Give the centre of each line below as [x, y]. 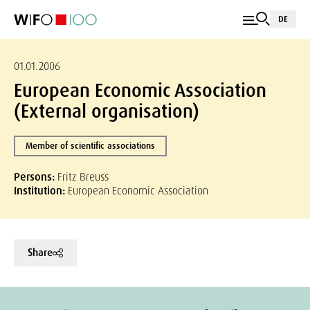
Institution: [41, 191]
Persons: [36, 177]
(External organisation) [107, 111]
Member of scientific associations [90, 146]
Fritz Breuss [83, 177]
